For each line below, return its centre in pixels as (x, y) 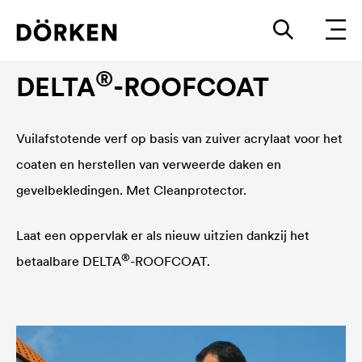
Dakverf (36, 57)
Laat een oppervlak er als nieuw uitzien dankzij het (163, 235)
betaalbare (49, 261)
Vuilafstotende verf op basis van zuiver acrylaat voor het (179, 138)
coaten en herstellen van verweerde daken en (149, 164)
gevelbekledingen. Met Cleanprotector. (133, 190)
